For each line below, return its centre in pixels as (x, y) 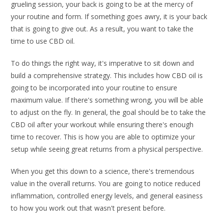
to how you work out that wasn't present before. (88, 208)
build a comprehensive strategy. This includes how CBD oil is (107, 75)
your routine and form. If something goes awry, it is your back (109, 16)
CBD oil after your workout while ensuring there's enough (102, 124)
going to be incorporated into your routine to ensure (94, 87)
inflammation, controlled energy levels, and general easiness (107, 195)
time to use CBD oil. (43, 41)
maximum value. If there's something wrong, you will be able (107, 100)
